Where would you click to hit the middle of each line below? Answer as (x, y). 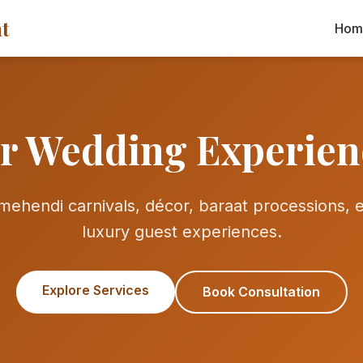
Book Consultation (261, 292)
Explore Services (95, 290)
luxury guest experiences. (181, 232)
